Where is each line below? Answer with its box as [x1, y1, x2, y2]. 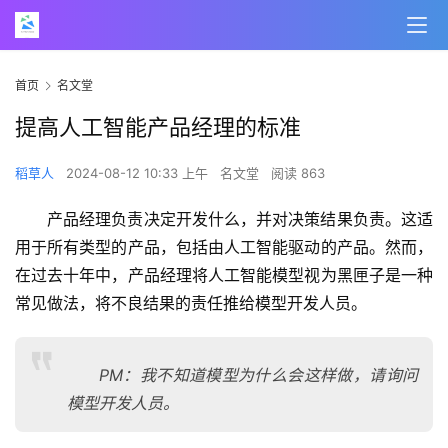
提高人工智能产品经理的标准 [15, 114, 301, 141]
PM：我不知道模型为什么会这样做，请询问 [99, 365, 418, 386]
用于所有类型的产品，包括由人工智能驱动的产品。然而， [15, 237, 433, 258]
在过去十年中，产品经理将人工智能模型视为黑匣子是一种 [15, 265, 433, 286]
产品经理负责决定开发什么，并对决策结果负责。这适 [47, 209, 433, 230]
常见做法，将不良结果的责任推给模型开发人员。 [15, 293, 367, 314]
